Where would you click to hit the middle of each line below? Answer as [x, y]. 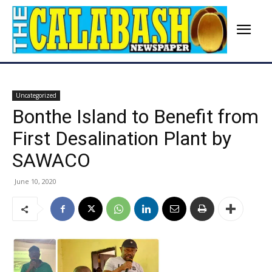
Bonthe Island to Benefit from [135, 117]
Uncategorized [36, 96]
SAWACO [51, 161]
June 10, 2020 [36, 182]
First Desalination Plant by [122, 139]
